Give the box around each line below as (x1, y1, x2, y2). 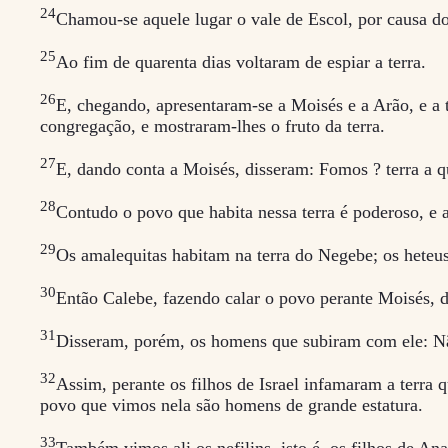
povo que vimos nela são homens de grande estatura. (40, 394, 423, 415)
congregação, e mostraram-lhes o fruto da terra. (40, 115, 385, 136)
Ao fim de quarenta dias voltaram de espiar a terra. (56, 51, 426, 72)
